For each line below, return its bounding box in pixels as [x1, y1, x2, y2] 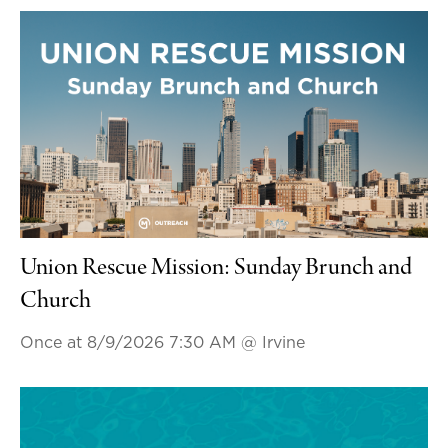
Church [19, 288, 91, 315]
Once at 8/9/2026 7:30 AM [19, 334, 241, 351]
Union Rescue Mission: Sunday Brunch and [19, 255, 412, 282]
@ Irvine [240, 334, 305, 351]
